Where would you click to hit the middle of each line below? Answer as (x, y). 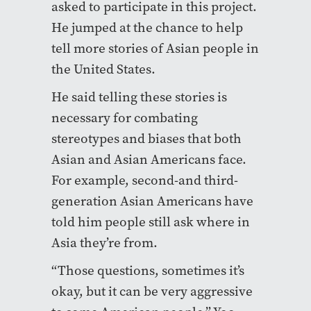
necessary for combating (125, 117)
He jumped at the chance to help (147, 27)
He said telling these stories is (139, 96)
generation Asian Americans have (152, 201)
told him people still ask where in (151, 221)
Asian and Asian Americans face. (149, 159)
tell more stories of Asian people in (155, 48)
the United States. (103, 69)
